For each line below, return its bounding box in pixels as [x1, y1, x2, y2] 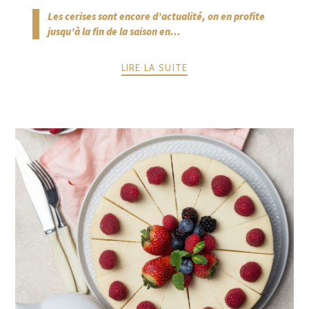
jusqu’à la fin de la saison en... [48, 24, 181, 38]
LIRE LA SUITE [121, 62, 188, 74]
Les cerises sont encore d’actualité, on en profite [48, 9, 265, 23]
